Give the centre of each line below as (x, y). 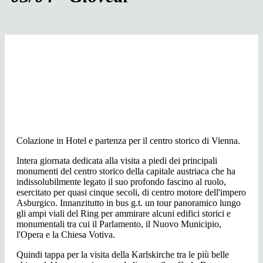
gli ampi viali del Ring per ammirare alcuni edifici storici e (124, 214)
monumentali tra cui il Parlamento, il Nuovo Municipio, (119, 224)
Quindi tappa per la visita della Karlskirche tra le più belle (123, 255)
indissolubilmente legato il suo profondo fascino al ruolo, (121, 182)
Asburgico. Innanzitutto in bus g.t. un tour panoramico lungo (129, 203)
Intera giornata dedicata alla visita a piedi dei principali (117, 161)
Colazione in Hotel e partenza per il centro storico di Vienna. (128, 141)
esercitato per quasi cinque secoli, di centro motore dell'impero (131, 193)
